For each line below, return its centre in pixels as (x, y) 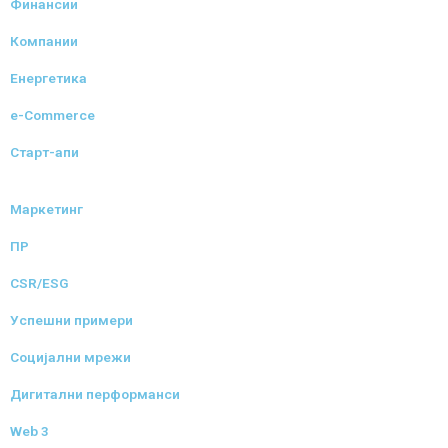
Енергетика (48, 77)
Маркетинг (46, 208)
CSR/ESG (39, 282)
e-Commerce (52, 114)
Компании (44, 40)
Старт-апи (44, 151)
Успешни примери (71, 319)
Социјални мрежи (70, 356)
